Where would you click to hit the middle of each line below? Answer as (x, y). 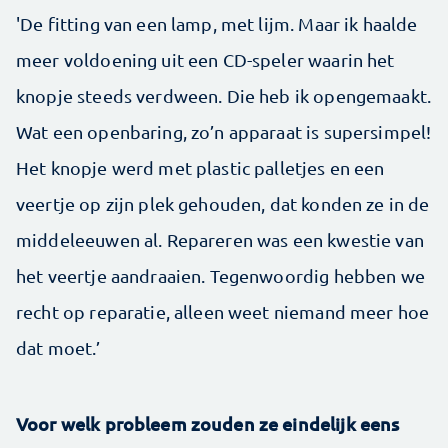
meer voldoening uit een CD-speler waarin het (205, 59)
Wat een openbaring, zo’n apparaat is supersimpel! (224, 131)
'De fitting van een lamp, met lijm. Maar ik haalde (217, 23)
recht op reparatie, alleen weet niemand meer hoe (223, 311)
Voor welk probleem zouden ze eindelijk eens (208, 423)
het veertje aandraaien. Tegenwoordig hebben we (220, 275)
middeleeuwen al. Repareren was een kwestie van (220, 239)
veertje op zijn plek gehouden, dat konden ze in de (223, 203)
